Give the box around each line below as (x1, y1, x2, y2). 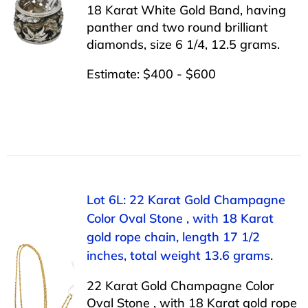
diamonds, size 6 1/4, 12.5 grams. (86, 36, 280, 52)
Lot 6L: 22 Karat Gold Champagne (86, 191, 285, 208)
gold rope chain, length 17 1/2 (86, 228, 260, 245)
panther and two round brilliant (86, 19, 267, 35)
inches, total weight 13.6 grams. (86, 247, 273, 263)
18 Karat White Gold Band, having (86, 1, 286, 18)
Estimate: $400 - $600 (86, 65, 216, 82)
